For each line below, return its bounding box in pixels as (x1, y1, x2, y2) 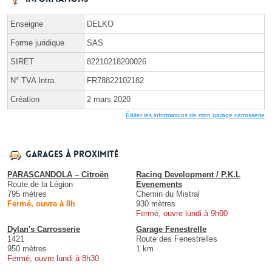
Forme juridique (10, 38, 64, 47)
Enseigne (10, 19, 43, 29)
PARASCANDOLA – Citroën (7, 169, 109, 179)
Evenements (136, 179, 182, 189)
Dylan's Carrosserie (7, 224, 80, 234)
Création (10, 94, 39, 104)
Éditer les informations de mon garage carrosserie (126, 111, 265, 118)
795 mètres (7, 189, 47, 199)
